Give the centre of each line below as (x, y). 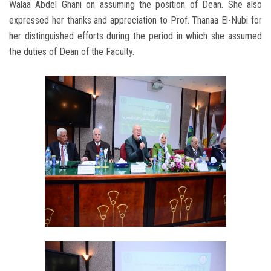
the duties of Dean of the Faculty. (72, 52)
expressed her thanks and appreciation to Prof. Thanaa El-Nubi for (135, 21)
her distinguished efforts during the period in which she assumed (135, 36)
